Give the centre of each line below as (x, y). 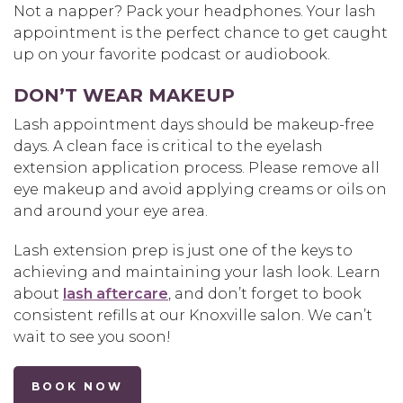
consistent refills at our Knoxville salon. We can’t (193, 316)
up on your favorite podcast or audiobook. (172, 55)
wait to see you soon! (92, 337)
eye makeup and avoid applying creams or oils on (200, 190)
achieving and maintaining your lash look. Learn (197, 273)
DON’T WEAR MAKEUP (124, 96)
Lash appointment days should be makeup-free (194, 125)
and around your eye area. (111, 211)
